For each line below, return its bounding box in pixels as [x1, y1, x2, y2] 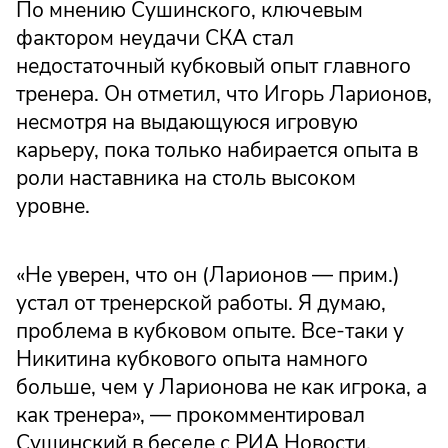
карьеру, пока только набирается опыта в [16, 135, 418, 164]
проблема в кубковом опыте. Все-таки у [16, 317, 404, 346]
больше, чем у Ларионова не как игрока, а [16, 373, 427, 402]
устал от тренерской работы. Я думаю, [16, 289, 386, 318]
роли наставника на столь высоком [16, 163, 356, 192]
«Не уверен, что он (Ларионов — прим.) [16, 261, 400, 290]
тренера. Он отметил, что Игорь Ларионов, [16, 79, 432, 108]
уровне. [16, 191, 90, 220]
